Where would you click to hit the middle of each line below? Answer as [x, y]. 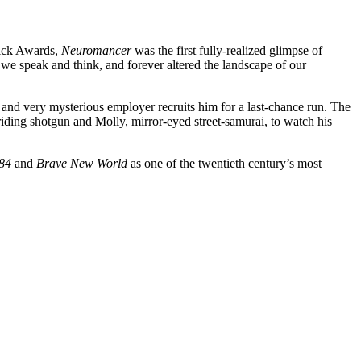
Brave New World [82, 163]
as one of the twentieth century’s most [224, 163]
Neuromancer [96, 50]
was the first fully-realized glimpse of [227, 50]
